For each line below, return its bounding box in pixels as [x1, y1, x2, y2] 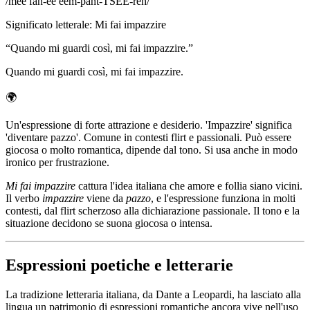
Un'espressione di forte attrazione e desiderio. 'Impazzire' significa [6, 118, 292, 131]
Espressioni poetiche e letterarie [6, 255, 233, 274]
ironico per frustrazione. [6, 156, 109, 168]
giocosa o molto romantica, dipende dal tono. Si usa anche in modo [6, 143, 298, 156]
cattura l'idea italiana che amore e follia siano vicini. [75, 179, 302, 192]
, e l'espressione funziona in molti [151, 192, 295, 204]
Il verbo [6, 192, 42, 204]
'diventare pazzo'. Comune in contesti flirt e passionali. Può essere [6, 131, 291, 143]
